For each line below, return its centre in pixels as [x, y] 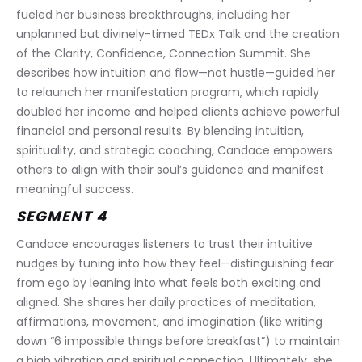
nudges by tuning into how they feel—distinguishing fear [177, 264]
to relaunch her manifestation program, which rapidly [169, 93]
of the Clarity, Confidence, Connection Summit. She [165, 54]
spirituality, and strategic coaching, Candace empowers [176, 151]
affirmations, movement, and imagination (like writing [171, 322]
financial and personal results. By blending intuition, [162, 131]
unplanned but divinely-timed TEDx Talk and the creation [179, 34]
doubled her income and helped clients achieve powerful [179, 112]
